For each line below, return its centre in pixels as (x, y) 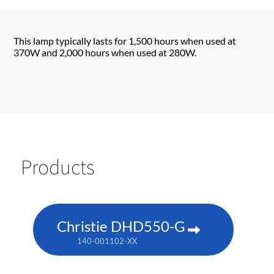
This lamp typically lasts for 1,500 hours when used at (125, 41)
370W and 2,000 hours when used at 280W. (105, 52)
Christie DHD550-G (121, 226)
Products (58, 167)
